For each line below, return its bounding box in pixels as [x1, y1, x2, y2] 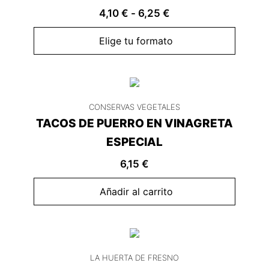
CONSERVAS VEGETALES [89, 102, 180, 112]
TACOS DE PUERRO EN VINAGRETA [36, 116, 233, 131]
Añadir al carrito [99, 186, 173, 198]
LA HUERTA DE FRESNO [90, 253, 179, 263]
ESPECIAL [106, 135, 163, 150]
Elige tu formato [99, 35, 173, 47]
